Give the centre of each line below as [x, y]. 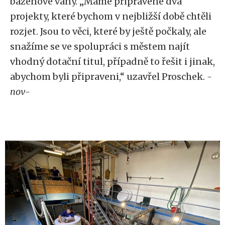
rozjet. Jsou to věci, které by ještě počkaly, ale [108, 31]
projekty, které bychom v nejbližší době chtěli [111, 16]
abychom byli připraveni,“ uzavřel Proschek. [108, 77]
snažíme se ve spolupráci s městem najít [100, 46]
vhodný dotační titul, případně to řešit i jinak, [113, 62]
